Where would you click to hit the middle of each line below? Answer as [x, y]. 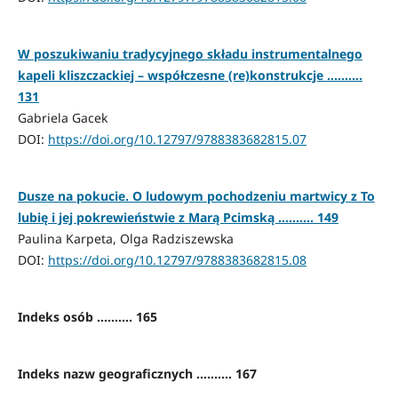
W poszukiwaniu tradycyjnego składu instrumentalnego [190, 54]
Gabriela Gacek [62, 118]
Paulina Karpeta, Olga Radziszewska [125, 239]
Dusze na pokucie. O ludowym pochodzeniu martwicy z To [196, 196]
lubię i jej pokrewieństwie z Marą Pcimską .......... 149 [178, 218]
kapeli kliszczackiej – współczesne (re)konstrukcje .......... [190, 76]
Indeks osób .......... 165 [87, 317]
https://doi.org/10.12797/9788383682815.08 [177, 260]
